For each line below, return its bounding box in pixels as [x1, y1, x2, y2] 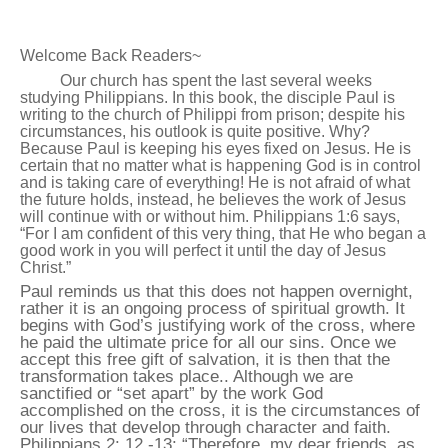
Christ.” [20, 258, 71, 276]
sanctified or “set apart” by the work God [20, 384, 323, 404]
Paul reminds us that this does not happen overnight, [20, 282, 413, 302]
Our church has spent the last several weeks [20, 71, 372, 89]
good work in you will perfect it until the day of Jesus [20, 241, 386, 259]
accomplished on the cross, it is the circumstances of [20, 401, 420, 421]
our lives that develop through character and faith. [20, 418, 391, 438]
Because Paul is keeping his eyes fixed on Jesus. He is [20, 139, 411, 157]
